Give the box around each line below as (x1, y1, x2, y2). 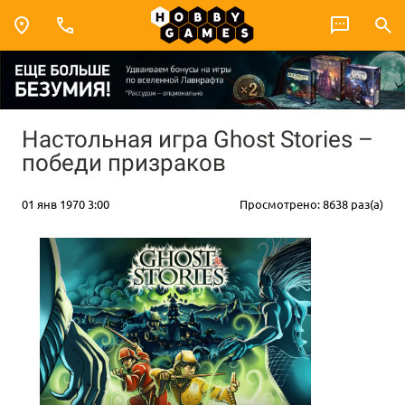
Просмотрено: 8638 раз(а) (240, 195, 383, 212)
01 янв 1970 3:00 (22, 195, 109, 212)
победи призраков (22, 148, 226, 176)
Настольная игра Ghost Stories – (22, 125, 373, 153)
